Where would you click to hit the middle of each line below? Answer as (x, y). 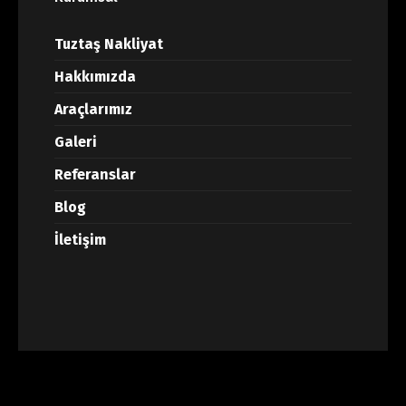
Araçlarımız (93, 109)
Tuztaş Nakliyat (109, 43)
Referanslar (95, 174)
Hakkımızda (95, 76)
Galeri (76, 141)
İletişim (80, 239)
